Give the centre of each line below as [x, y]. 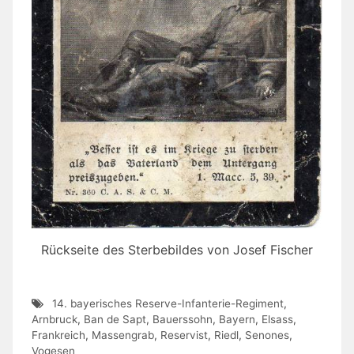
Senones [267, 335]
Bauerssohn [183, 320]
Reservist [184, 335]
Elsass [277, 320]
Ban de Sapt [115, 320]
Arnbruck [55, 320]
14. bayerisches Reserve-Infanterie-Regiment [168, 304]
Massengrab [123, 335]
